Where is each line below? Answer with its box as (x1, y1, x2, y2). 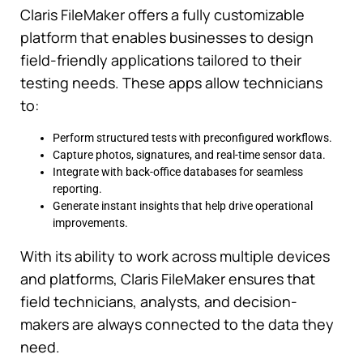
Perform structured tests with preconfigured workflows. (53, 131, 332, 145)
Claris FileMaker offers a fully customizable (20, 5, 305, 25)
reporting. (53, 182, 102, 196)
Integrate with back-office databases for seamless (53, 165, 303, 179)
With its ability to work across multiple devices (20, 246, 330, 267)
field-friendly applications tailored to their (20, 50, 301, 70)
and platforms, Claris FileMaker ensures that (20, 269, 315, 289)
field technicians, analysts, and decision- (20, 292, 297, 312)
